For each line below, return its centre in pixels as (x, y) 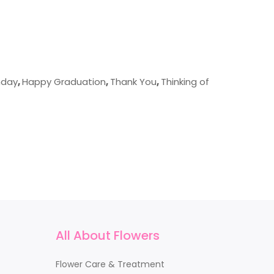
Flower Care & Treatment (110, 264)
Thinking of (185, 82)
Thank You (133, 82)
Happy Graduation (64, 82)
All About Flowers (108, 235)
